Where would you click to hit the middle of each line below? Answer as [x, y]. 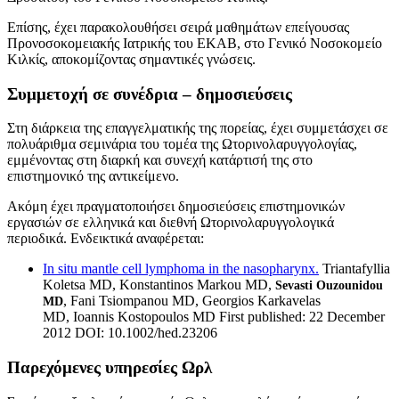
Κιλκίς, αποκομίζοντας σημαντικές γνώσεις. [131, 59]
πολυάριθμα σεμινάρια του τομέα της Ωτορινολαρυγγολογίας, [182, 144]
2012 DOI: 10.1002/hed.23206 [130, 333]
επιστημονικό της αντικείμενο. [93, 176]
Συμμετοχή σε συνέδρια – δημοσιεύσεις [150, 94]
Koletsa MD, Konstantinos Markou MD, [159, 285]
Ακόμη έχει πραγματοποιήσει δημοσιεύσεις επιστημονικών [176, 207]
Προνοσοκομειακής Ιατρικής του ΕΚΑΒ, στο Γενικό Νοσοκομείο [195, 43]
